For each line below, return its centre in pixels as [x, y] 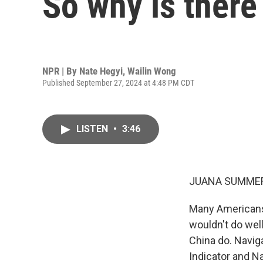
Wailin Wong [152, 71]
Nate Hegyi [101, 71]
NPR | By [61, 71]
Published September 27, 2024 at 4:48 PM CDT [118, 82]
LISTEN [93, 129]
